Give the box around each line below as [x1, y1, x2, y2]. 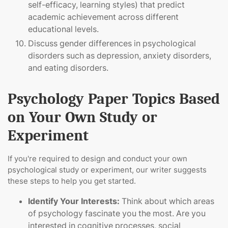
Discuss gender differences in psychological [28, 38, 196, 49]
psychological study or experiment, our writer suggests [8, 165, 207, 175]
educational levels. [28, 24, 99, 35]
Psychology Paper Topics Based [8, 90, 220, 108]
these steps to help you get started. [8, 176, 136, 186]
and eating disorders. [28, 63, 108, 73]
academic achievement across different [28, 12, 179, 22]
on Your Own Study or [8, 108, 157, 127]
